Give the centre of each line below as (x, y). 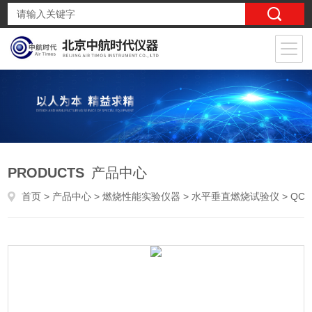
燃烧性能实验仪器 (142, 196)
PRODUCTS (46, 173)
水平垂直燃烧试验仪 (236, 196)
